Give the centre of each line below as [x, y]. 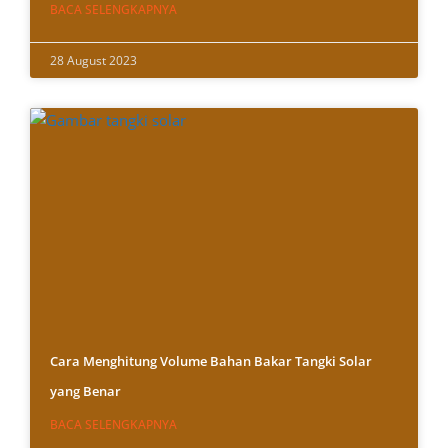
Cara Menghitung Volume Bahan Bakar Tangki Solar [211, 361]
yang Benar [85, 391]
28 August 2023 [93, 61]
